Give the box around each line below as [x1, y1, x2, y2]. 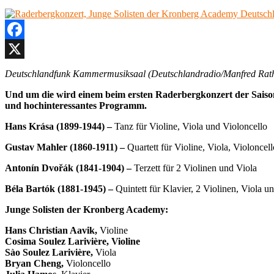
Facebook [5, 43, 43, 54]
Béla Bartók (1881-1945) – [5, 183, 116, 194]
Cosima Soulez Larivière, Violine [5, 235, 140, 246]
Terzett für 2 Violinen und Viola [134, 162, 257, 173]
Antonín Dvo [5, 162, 59, 173]
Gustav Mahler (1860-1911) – [5, 141, 127, 152]
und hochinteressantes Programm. [5, 100, 147, 111]
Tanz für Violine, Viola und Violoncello [114, 120, 267, 131]
